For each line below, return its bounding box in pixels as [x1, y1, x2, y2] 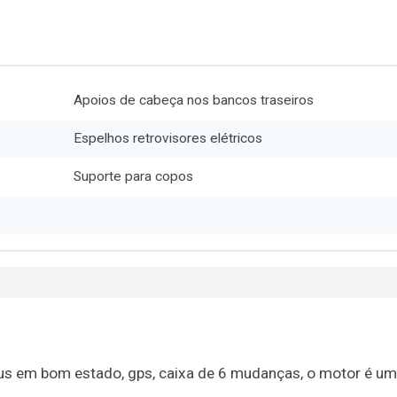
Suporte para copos [73, 168, 193, 185]
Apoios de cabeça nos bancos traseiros [73, 91, 314, 108]
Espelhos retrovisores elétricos [73, 130, 262, 147]
